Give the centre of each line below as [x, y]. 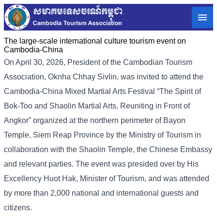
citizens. [18, 208]
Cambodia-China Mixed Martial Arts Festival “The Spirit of [102, 92]
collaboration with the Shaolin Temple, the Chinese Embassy [108, 150]
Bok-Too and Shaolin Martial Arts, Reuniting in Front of [97, 106]
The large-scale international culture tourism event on [95, 41]
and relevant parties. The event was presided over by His [101, 164]
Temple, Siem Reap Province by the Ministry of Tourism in [102, 135]
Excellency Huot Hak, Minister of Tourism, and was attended [107, 179]
